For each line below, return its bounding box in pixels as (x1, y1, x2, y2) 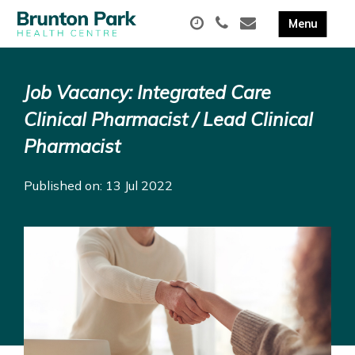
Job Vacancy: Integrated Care (24, 81, 271, 104)
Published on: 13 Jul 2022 (24, 177, 173, 193)
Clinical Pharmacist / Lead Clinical (24, 108, 313, 131)
